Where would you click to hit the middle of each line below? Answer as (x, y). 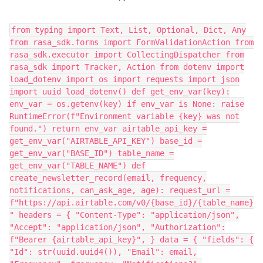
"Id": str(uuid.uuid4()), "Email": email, (103, 252)
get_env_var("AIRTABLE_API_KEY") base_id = (106, 141)
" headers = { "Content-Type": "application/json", (124, 215)
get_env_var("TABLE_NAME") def (77, 166)
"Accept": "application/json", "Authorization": (117, 227)
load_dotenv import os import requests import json (124, 79)
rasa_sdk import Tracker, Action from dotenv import (127, 67)
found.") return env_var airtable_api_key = (108, 129)
